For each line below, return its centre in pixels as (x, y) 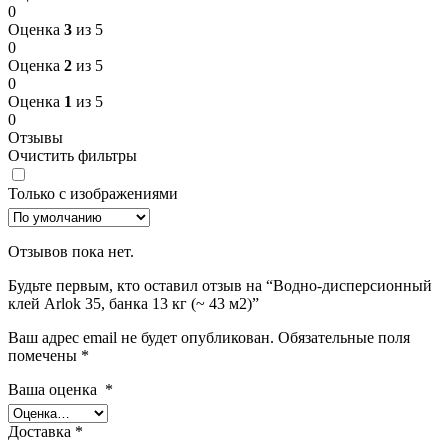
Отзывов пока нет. (71, 251)
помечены (44, 355)
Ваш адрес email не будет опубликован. (141, 337)
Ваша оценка (56, 389)
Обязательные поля (344, 337)
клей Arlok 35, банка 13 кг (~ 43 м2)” (133, 303)
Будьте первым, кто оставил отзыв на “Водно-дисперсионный (220, 285)
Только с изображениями (93, 193)
